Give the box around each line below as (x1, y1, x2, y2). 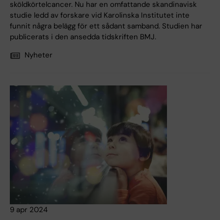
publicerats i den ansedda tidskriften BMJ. (10, 32, 156, 42)
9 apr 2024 (10, 205, 48, 215)
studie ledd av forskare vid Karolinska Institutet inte (10, 10, 190, 21)
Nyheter (25, 50, 53, 60)
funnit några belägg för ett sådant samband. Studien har (10, 21, 202, 31)
